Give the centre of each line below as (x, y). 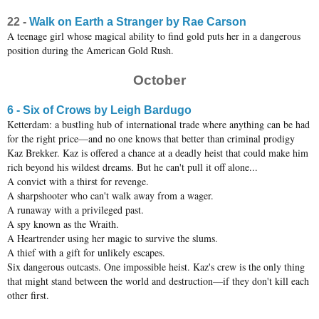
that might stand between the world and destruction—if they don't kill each (158, 281)
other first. (28, 296)
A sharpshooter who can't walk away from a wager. (110, 196)
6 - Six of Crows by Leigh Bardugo (99, 110)
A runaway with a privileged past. (75, 210)
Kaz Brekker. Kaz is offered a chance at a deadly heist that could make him (158, 153)
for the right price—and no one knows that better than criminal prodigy (151, 139)
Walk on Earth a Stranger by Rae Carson (138, 22)
